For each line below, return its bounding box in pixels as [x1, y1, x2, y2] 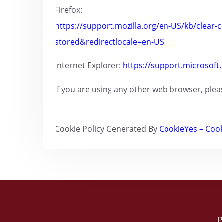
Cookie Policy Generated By [55, 123, 159, 135]
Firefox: [55, 4, 82, 16]
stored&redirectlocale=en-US [55, 36, 164, 48]
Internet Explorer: [55, 60, 123, 71]
